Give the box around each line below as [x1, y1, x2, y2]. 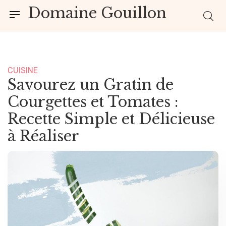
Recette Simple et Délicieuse [8, 110, 215, 128]
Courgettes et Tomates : [8, 93, 178, 111]
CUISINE [8, 66, 38, 75]
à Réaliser [8, 127, 79, 145]
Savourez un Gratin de [8, 76, 174, 94]
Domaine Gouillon [28, 4, 166, 22]
